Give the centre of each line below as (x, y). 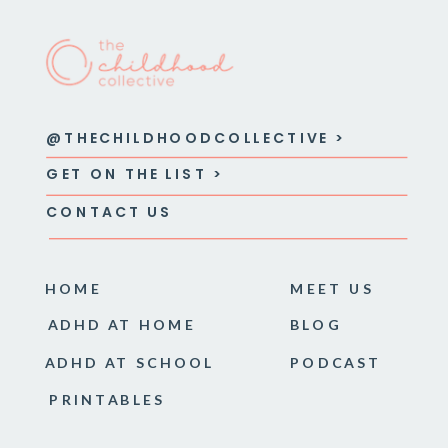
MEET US (331, 288)
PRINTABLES (107, 399)
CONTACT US (109, 212)
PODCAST (336, 362)
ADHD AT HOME (121, 325)
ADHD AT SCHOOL (129, 362)
